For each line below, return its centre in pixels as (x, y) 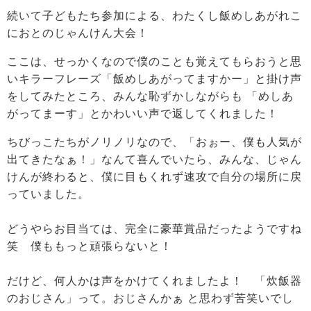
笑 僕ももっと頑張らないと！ (90, 246)
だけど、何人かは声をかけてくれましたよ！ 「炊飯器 (154, 281)
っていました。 (48, 194)
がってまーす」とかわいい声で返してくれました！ (143, 114)
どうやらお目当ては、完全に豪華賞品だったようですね (154, 229)
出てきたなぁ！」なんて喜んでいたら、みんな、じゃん (154, 160)
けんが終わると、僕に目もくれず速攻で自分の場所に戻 (154, 177)
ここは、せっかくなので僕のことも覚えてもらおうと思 (154, 62)
